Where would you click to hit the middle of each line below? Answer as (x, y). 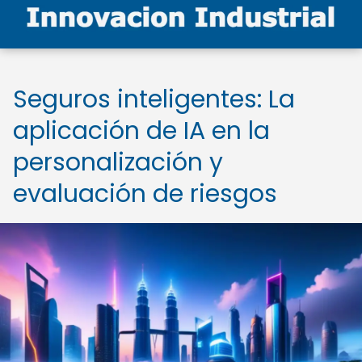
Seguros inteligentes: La (154, 99)
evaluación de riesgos (145, 194)
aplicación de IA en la (141, 131)
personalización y (118, 162)
